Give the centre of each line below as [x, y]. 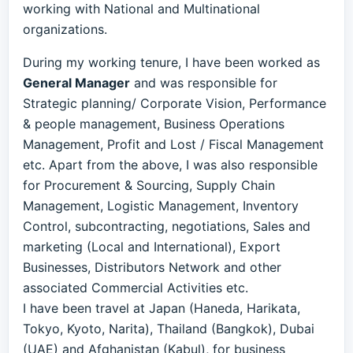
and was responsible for [204, 83]
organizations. [65, 29]
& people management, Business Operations [154, 124]
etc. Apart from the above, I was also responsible [170, 165]
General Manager [76, 83]
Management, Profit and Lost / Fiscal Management [173, 144]
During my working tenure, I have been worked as [171, 62]
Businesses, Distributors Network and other [152, 267]
